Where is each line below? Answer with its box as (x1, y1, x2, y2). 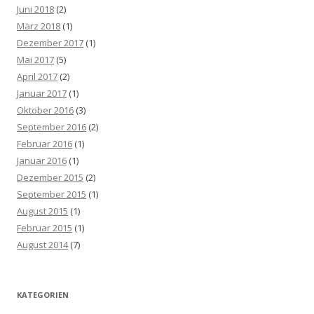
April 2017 (17, 70, 57, 83)
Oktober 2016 (17, 104, 74, 117)
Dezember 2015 (17, 171, 83, 184)
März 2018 (17, 20, 60, 33)
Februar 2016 (17, 137, 72, 151)
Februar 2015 (17, 221, 72, 235)
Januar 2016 (17, 154, 67, 168)
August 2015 (17, 205, 68, 218)
